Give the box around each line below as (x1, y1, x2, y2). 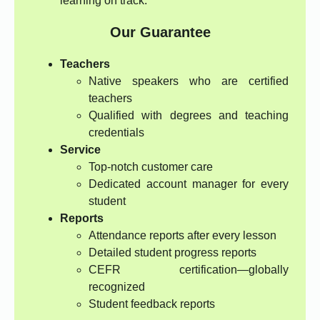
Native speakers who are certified (89, 75, 289, 88)
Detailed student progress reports (89, 246, 256, 259)
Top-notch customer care (89, 161, 213, 174)
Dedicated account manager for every (89, 178, 289, 191)
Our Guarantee (109, 24, 211, 41)
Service (60, 144, 101, 156)
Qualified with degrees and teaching (89, 109, 289, 122)
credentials (89, 126, 144, 139)
